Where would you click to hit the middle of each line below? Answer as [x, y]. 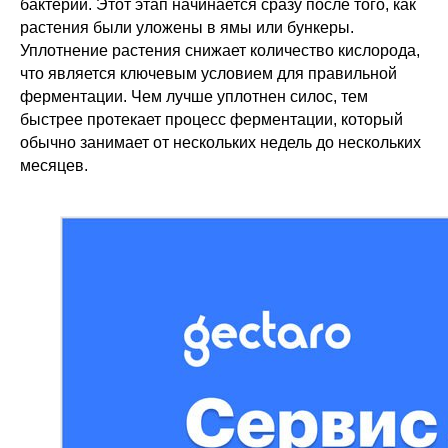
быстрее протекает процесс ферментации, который [211, 119]
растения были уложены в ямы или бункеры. [187, 27]
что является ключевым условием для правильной [208, 73]
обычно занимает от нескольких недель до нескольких [220, 142]
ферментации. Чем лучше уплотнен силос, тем [194, 96]
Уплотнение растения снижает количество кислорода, [220, 50]
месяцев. [54, 165]
